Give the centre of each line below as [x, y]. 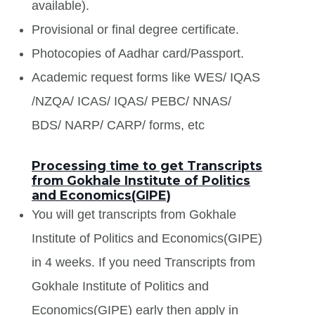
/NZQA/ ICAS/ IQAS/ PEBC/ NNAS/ [131, 101]
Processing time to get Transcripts [147, 165]
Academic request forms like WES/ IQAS [146, 77]
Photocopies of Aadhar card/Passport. [138, 53]
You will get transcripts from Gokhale [134, 214]
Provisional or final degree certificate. [135, 29]
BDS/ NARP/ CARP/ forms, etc [118, 125]
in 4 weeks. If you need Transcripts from [143, 262]
